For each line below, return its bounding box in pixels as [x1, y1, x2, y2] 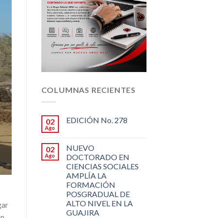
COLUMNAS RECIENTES [41, 85, 136, 95]
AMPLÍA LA [66, 170, 107, 180]
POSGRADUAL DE [66, 189, 130, 199]
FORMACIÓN [66, 180, 115, 189]
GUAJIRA [66, 207, 99, 217]
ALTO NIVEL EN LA [66, 198, 133, 208]
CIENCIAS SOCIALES [66, 161, 139, 171]
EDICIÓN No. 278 [66, 115, 127, 125]
